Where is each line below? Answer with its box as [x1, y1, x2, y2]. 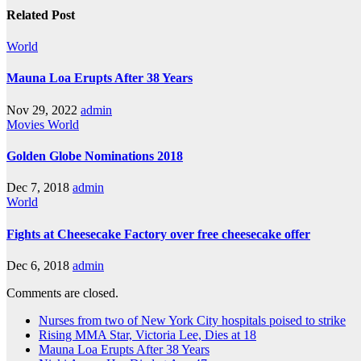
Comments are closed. [6, 285, 118, 300]
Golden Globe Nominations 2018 [6, 149, 183, 164]
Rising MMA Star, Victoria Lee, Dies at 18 [39, 327, 256, 342]
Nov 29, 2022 [6, 102, 77, 117]
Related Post [6, 7, 75, 22]
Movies [6, 117, 48, 131]
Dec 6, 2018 [6, 258, 69, 272]
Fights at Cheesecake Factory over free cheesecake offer [6, 226, 310, 241]
